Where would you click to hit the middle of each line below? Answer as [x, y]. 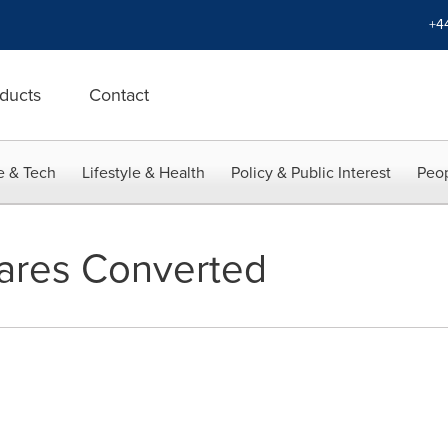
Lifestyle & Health [143, 172]
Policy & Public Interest [311, 172]
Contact [119, 95]
